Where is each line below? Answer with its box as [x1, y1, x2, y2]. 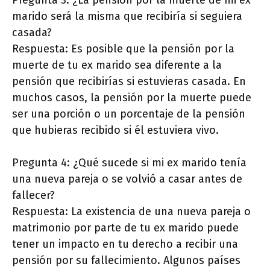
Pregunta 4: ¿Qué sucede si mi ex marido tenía [12, 155, 246, 169]
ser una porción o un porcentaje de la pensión [12, 107, 245, 121]
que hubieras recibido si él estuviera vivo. [12, 123, 219, 137]
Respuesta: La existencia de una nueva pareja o [12, 204, 251, 218]
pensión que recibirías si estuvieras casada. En [12, 74, 246, 88]
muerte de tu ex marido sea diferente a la [12, 58, 222, 72]
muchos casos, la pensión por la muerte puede [12, 90, 251, 104]
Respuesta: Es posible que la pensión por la [12, 42, 234, 55]
